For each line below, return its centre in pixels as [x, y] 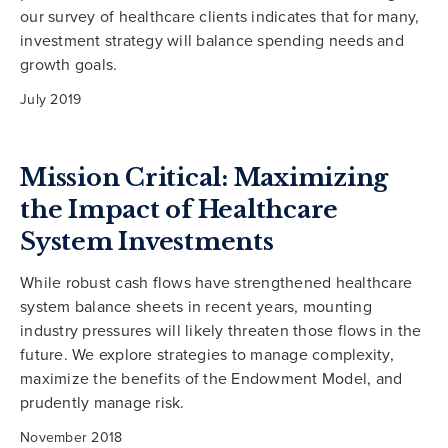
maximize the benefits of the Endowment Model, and [211, 378]
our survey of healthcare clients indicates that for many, [220, 16]
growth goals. [69, 64]
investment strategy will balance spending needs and [212, 40]
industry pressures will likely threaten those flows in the [221, 330]
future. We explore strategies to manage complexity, [207, 354]
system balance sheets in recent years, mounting [196, 306]
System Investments [147, 242]
